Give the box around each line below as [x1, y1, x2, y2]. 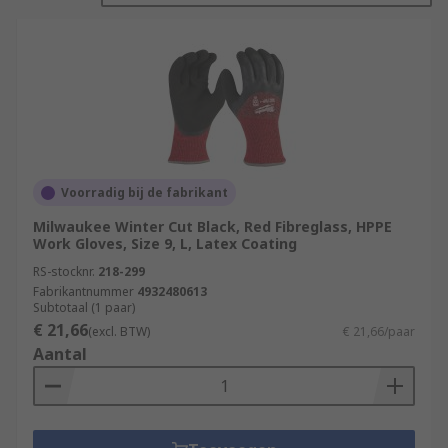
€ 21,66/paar [343, 323, 415, 340]
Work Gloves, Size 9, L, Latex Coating [33, 234, 297, 253]
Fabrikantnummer [33, 283, 134, 300]
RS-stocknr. [33, 263, 95, 280]
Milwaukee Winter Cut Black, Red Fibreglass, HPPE [33, 217, 392, 236]
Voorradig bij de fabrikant [61, 184, 228, 201]
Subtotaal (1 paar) [33, 299, 135, 316]
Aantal [33, 343, 87, 365]
